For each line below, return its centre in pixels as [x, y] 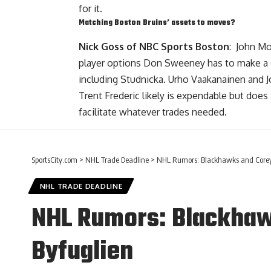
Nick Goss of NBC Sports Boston [154, 46]
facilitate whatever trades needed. [153, 112]
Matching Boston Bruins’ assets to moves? [159, 23]
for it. [90, 9]
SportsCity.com [54, 159]
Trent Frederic [109, 95]
